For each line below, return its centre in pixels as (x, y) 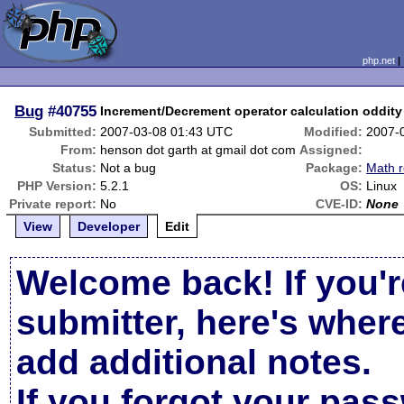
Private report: (53, 204)
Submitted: (63, 132)
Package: (335, 168)
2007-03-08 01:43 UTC (167, 132)
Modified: (334, 132)
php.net (378, 60)
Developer (109, 226)
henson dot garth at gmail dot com (198, 150)
